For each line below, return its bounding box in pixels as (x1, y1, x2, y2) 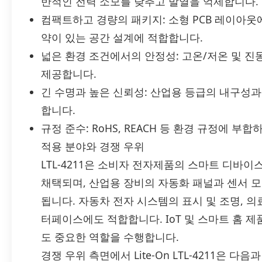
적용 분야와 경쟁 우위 (41, 139, 144, 154)
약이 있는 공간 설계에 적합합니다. (41, 30, 203, 45)
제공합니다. (41, 67, 96, 81)
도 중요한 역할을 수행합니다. (41, 230, 179, 244)
